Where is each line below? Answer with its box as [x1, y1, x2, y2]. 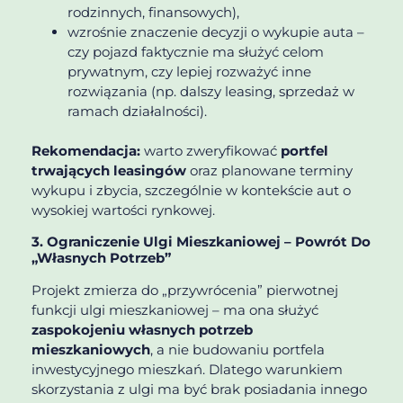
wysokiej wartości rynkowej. [31, 201, 215, 219]
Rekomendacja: [31, 142, 140, 160]
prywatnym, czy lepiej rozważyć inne [67, 63, 311, 81]
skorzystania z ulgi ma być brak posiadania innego [31, 380, 367, 398]
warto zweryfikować [140, 142, 281, 160]
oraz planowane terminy [186, 162, 353, 180]
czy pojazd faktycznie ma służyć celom [67, 43, 324, 61]
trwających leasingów [31, 162, 186, 180]
